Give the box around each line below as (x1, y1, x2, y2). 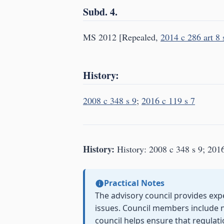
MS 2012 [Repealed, (83, 31, 160, 43)
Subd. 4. (83, 4, 117, 19)
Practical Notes (103, 177, 164, 189)
